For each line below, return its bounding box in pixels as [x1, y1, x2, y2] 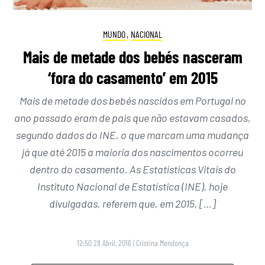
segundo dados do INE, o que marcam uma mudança [16, 128, 249, 141]
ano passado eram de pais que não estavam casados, [14, 111, 251, 124]
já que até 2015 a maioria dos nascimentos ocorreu [22, 145, 243, 159]
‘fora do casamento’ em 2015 [47, 67, 218, 88]
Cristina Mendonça [135, 237, 189, 248]
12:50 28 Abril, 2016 [76, 237, 131, 248]
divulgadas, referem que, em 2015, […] [49, 196, 216, 210]
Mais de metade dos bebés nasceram [22, 46, 243, 67]
